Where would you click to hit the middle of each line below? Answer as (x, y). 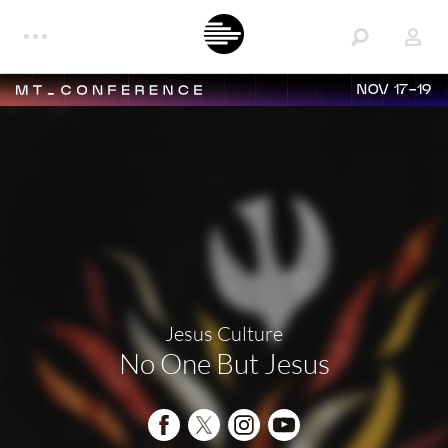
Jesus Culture (224, 333)
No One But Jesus (224, 362)
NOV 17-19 (394, 90)
